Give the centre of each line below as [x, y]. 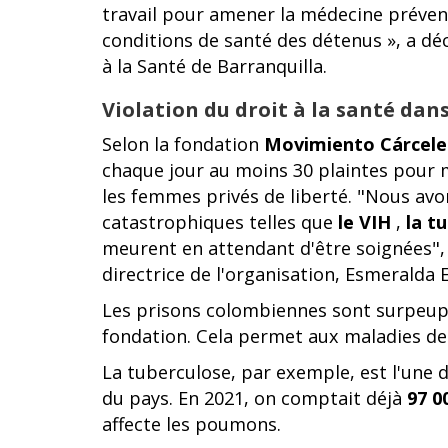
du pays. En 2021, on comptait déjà [254, 398]
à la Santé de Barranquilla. [214, 66]
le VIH [364, 222]
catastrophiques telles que [220, 222]
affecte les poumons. [191, 424]
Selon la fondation [183, 144]
